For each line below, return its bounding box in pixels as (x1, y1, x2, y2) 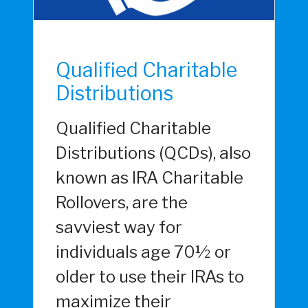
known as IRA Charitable (56, 168, 243, 188)
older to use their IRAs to (56, 267, 244, 287)
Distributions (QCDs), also (56, 143, 251, 164)
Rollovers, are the (56, 192, 188, 213)
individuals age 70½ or (56, 242, 231, 263)
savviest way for (56, 217, 182, 238)
